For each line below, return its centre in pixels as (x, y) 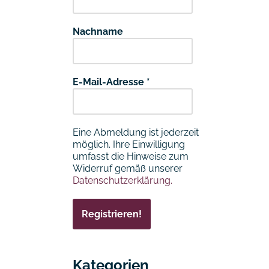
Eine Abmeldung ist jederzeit (136, 133)
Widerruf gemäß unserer (128, 169)
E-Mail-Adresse (110, 82)
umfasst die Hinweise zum (131, 157)
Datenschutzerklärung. (122, 181)
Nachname (98, 32)
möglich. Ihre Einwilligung (129, 145)
